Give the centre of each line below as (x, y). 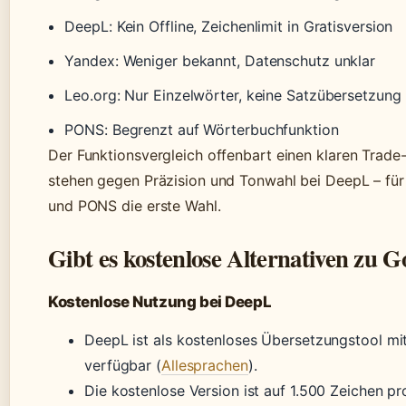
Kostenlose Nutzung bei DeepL (160, 302)
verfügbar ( (123, 366)
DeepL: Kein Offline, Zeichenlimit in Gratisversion (229, 27)
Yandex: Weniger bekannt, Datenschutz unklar (220, 61)
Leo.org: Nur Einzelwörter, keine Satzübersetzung (233, 96)
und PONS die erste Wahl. (135, 206)
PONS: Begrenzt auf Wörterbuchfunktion (202, 130)
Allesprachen (204, 366)
